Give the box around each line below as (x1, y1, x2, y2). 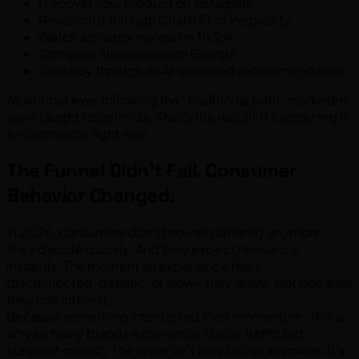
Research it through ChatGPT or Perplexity (38, 11, 291, 29)
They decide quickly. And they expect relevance (6, 240, 298, 257)
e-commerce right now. (6, 125, 151, 143)
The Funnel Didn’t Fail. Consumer (6, 158, 297, 184)
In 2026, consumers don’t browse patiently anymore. (6, 223, 325, 240)
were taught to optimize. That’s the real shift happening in (6, 108, 350, 126)
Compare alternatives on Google (38, 45, 236, 63)
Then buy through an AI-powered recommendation (38, 62, 345, 79)
